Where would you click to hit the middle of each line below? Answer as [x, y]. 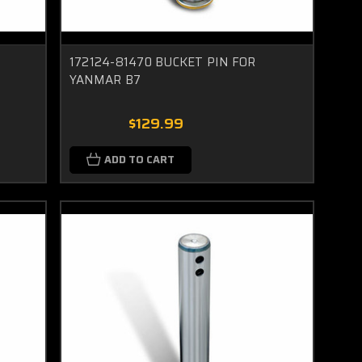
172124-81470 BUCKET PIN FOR [162, 62]
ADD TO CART [139, 159]
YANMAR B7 [105, 80]
